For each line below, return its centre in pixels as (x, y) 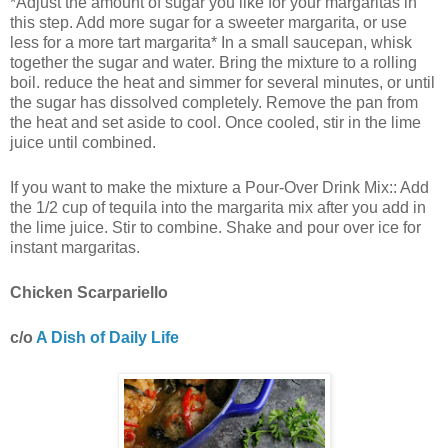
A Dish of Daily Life (106, 338)
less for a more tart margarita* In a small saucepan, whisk (211, 43)
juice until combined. (83, 143)
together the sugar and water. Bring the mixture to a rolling (213, 63)
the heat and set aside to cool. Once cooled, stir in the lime (215, 123)
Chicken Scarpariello (89, 293)
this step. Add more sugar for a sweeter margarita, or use (208, 23)
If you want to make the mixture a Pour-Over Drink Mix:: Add (219, 188)
